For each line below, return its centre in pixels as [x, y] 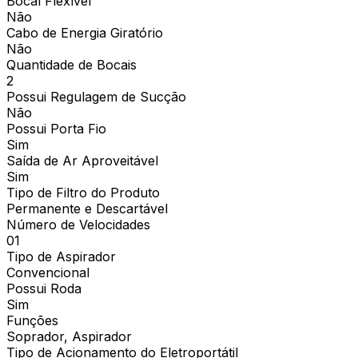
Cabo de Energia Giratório [85, 32]
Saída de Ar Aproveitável [82, 160]
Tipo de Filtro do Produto [83, 192]
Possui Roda [44, 288]
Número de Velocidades [78, 224]
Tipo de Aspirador [61, 256]
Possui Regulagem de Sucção [96, 96]
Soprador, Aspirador [69, 336]
